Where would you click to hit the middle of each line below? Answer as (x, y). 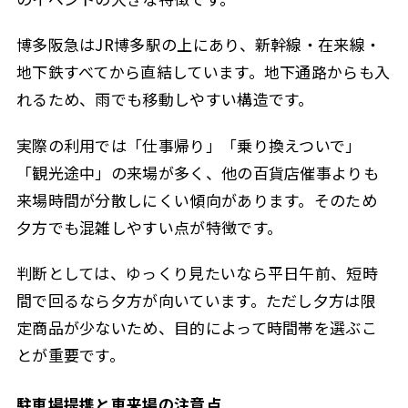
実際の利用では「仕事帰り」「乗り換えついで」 (189, 145)
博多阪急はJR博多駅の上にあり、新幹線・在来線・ (199, 45)
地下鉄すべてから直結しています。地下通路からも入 (203, 72)
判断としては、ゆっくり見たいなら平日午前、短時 (197, 272)
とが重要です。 (71, 354)
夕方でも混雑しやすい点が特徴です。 (149, 227)
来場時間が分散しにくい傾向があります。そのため (196, 199)
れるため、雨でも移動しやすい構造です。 (165, 99)
